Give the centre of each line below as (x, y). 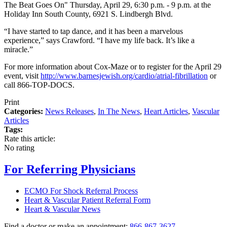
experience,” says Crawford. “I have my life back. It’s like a (99, 41)
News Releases (69, 111)
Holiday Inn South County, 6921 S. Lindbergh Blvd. (88, 14)
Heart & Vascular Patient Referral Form (87, 200)
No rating (19, 148)
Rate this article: (30, 139)
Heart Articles (166, 111)
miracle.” (18, 50)
